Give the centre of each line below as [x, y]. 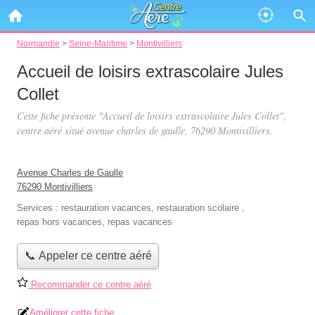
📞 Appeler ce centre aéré [88, 256]
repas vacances [140, 222]
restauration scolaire [198, 208]
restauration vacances [106, 208]
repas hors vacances [59, 222]
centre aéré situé [52, 130]
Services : [39, 208]
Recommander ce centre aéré [90, 284]
